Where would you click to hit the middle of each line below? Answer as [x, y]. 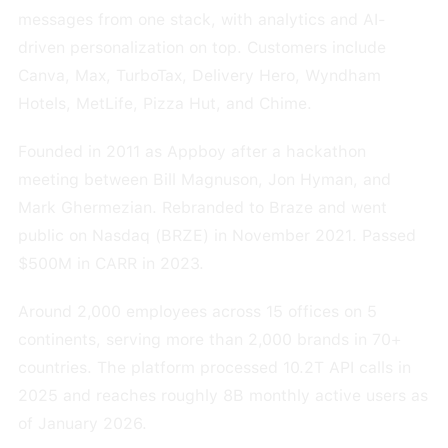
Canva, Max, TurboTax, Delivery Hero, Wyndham [199, 75]
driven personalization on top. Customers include [201, 47]
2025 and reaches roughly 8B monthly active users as [222, 395]
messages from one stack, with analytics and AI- [201, 19]
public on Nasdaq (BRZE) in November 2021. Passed [216, 235]
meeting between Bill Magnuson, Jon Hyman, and [204, 179]
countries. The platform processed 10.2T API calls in [214, 367]
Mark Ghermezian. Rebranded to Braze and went [202, 207]
